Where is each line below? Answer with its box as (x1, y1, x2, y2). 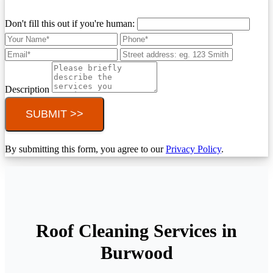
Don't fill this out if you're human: (5, 18, 137, 29)
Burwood (100, 243, 173, 263)
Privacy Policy (166, 143, 221, 154)
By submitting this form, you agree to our (5, 143, 166, 154)
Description (5, 83, 52, 94)
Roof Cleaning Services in (36, 221, 237, 241)
